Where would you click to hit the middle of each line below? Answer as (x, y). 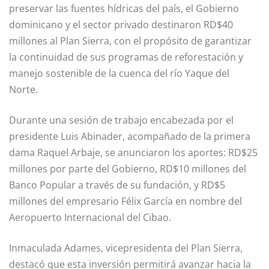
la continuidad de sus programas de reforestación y (126, 57)
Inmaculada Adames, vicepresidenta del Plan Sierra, (126, 248)
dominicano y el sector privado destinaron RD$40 (121, 25)
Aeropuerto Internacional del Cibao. (90, 218)
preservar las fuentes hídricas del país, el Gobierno (124, 9)
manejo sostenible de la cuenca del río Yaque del (119, 74)
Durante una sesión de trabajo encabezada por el (121, 120)
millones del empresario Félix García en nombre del (125, 201)
